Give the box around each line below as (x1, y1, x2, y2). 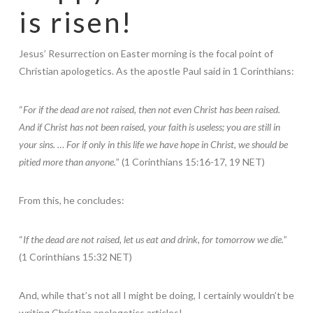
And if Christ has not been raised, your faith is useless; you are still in (18, 121, 280, 133)
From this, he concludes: (18, 194, 124, 207)
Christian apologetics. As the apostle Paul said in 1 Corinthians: (18, 65, 294, 78)
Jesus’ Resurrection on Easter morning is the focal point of (18, 48, 273, 60)
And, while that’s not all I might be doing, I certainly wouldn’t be (18, 289, 294, 301)
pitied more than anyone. (18, 156, 116, 168)
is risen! (18, 6, 133, 40)
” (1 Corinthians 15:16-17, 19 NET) (115, 156, 265, 168)
